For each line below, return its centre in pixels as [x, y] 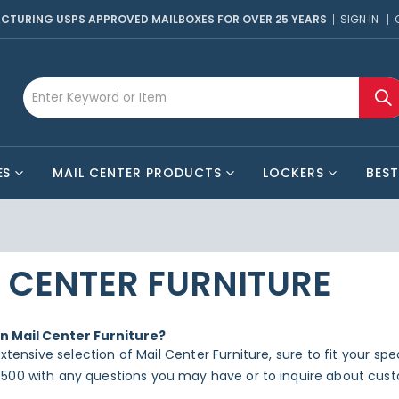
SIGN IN [359, 19]
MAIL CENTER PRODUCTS [137, 173]
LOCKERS [294, 173]
